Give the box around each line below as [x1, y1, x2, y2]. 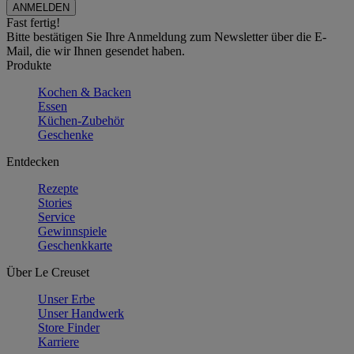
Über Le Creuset [6, 265, 89, 280]
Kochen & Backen [38, 85, 131, 100]
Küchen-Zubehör [38, 114, 124, 128]
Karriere [38, 335, 79, 349]
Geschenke [38, 128, 93, 142]
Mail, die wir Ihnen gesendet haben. [6, 44, 185, 58]
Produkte [6, 58, 51, 73]
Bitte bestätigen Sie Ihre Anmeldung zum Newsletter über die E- [6, 30, 326, 44]
